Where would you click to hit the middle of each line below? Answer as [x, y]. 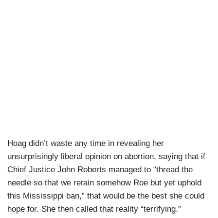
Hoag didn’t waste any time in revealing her [86, 144]
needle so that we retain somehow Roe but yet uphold [104, 183]
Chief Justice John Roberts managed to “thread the [100, 170]
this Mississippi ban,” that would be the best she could [106, 196]
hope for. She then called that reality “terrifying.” [94, 209]
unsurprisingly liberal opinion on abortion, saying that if [106, 157]
